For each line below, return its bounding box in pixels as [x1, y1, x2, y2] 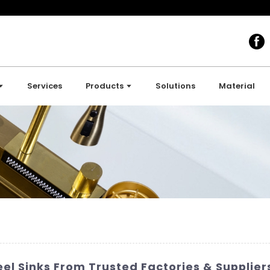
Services [27, 80, 63, 92]
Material [219, 80, 256, 92]
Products [86, 80, 124, 92]
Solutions [155, 80, 196, 92]
